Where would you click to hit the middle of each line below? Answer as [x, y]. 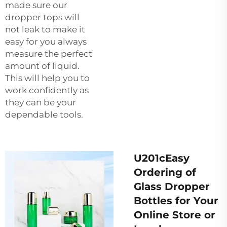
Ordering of [165, 172]
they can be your [41, 102]
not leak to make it [45, 29]
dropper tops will [42, 17]
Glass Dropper [172, 186]
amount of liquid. [42, 66]
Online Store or [175, 215]
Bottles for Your [176, 200]
